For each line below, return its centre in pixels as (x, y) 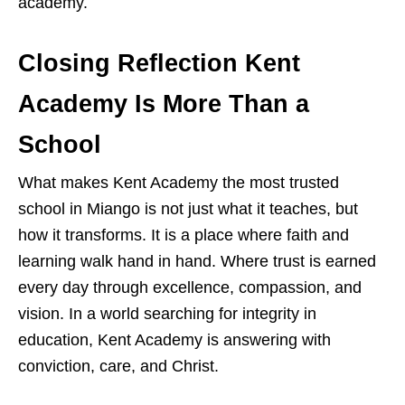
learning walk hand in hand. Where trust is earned (197, 262)
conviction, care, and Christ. (118, 367)
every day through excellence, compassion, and (190, 288)
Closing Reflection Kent (159, 64)
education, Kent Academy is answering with (174, 340)
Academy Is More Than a (164, 104)
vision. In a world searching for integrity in (167, 314)
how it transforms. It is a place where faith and (184, 235)
